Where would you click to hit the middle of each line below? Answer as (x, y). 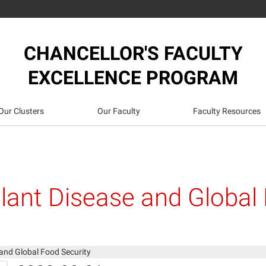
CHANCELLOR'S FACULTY (133, 53)
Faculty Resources (227, 112)
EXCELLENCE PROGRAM (133, 78)
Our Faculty (118, 112)
